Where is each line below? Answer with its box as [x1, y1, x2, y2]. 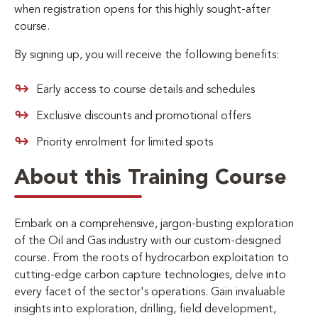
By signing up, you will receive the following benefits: [14, 49, 279, 61]
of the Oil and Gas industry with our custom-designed [14, 235, 281, 247]
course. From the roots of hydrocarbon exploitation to [14, 252, 289, 264]
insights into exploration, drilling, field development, [14, 303, 276, 315]
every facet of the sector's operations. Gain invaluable [14, 286, 285, 298]
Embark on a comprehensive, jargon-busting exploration [14, 218, 294, 230]
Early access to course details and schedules [36, 84, 255, 96]
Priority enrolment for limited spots [36, 136, 213, 148]
